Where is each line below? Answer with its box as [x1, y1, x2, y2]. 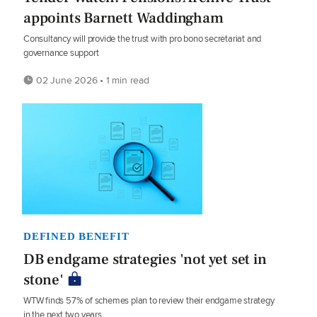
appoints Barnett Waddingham [23, 8, 224, 28]
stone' [23, 270, 64, 289]
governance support [23, 45, 99, 59]
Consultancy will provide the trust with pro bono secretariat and [23, 31, 262, 45]
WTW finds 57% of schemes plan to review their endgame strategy [23, 293, 275, 307]
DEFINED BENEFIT [23, 230, 129, 242]
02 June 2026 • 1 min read [33, 72, 149, 87]
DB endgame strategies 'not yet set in [23, 249, 267, 269]
